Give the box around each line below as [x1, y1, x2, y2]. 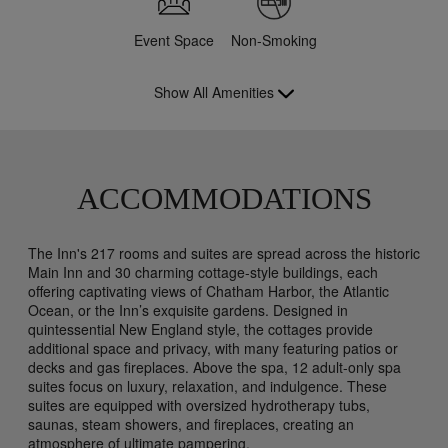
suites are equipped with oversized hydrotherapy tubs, [28, 395, 370, 416]
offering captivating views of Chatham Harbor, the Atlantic [28, 281, 389, 302]
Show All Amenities [154, 82, 274, 103]
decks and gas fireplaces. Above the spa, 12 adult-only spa [28, 357, 401, 378]
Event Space [134, 29, 214, 50]
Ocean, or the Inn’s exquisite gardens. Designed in [28, 300, 348, 321]
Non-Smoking [231, 29, 317, 50]
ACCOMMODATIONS [76, 182, 372, 217]
